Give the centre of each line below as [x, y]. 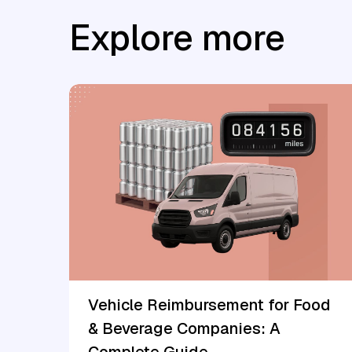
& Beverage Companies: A [184, 328]
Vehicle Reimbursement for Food [209, 304]
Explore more [177, 37]
